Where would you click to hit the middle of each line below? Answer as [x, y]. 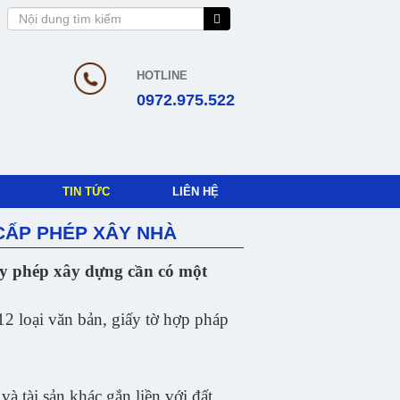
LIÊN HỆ [196, 192]
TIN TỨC [86, 192]
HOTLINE [162, 75]
